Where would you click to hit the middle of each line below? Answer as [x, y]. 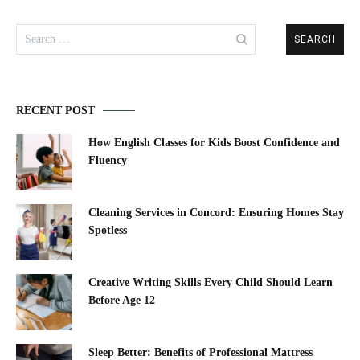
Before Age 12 [122, 301]
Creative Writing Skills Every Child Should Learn [211, 283]
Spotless [108, 231]
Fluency [108, 161]
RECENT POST [55, 111]
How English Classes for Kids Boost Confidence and [214, 143]
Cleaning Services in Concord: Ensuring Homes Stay [216, 213]
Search [33, 31]
